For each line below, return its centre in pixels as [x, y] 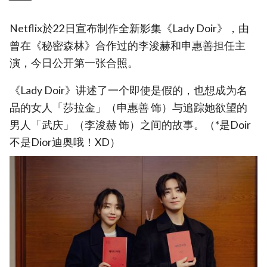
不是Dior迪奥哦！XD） [65, 142]
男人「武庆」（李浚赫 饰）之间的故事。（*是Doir [130, 125]
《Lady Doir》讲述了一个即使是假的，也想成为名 [128, 91]
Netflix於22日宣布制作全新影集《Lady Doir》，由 [129, 28]
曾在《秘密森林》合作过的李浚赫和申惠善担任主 [128, 45]
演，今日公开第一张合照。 [74, 63]
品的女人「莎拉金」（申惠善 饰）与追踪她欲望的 [128, 108]
